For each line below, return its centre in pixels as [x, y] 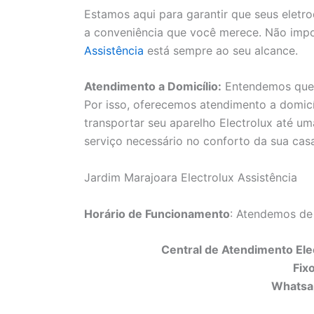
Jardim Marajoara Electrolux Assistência [191, 177]
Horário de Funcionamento [157, 213]
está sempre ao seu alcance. [221, 50]
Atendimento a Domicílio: [153, 87]
